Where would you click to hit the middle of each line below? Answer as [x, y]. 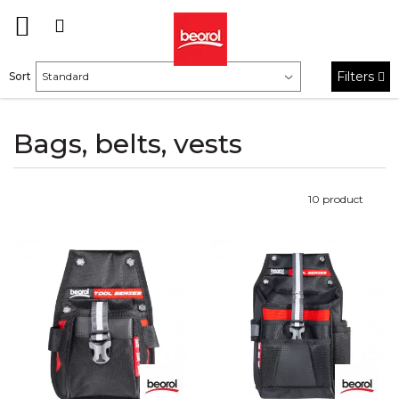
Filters [357, 77]
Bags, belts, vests [128, 144]
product [342, 199]
